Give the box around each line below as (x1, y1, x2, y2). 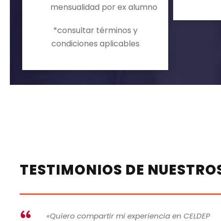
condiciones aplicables (51, 38, 140, 50)
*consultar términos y (53, 25, 138, 37)
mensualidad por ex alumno (50, 1, 157, 13)
